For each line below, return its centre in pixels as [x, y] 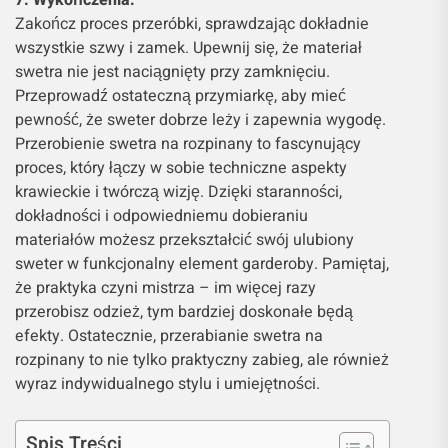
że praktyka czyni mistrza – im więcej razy [165, 288]
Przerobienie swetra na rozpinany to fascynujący [188, 144]
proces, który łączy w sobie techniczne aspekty [181, 168]
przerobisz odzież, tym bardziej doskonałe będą [184, 312]
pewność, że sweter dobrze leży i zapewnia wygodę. [200, 120]
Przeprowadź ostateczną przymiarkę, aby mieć [180, 96]
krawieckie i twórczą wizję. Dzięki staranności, [178, 192]
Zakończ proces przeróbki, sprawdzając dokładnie [192, 24]
